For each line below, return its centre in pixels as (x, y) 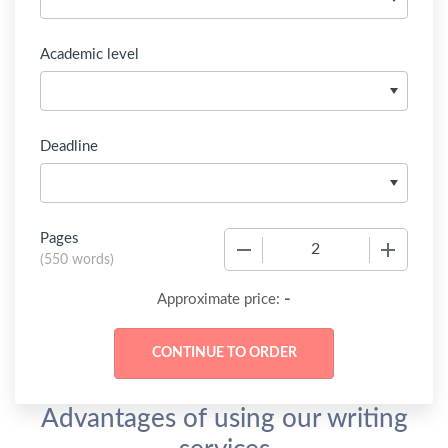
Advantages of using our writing (224, 419)
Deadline (69, 146)
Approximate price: (220, 299)
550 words (77, 260)
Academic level (89, 54)
